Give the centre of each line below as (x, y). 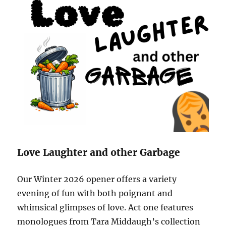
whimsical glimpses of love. (73, 207)
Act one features (161, 207)
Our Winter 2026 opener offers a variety (97, 179)
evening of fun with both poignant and (95, 193)
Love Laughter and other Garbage (99, 152)
